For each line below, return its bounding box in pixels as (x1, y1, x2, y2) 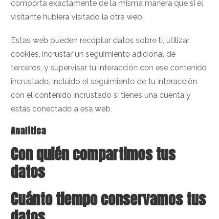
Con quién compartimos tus (11, 143, 176, 165)
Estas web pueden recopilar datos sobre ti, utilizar (11, 36, 190, 45)
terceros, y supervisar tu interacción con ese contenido (11, 63, 207, 72)
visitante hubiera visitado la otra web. (11, 12, 144, 22)
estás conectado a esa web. (11, 104, 112, 113)
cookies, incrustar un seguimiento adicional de (11, 49, 176, 59)
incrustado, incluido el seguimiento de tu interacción (11, 77, 197, 86)
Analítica (11, 124, 46, 137)
